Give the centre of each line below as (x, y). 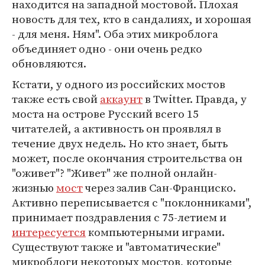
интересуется (49, 232)
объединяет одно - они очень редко (107, 49)
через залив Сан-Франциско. (159, 188)
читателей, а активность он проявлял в (117, 128)
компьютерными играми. (155, 232)
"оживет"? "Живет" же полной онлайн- (114, 173)
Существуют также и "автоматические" (116, 247)
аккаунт (121, 99)
